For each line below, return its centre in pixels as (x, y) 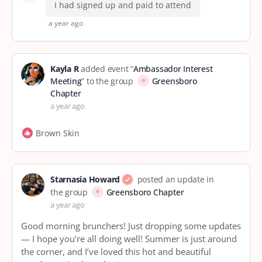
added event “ (106, 68)
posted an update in (174, 179)
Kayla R (65, 68)
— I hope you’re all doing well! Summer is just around (129, 239)
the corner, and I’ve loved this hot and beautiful (116, 251)
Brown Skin (58, 133)
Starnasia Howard (85, 179)
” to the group (108, 81)
